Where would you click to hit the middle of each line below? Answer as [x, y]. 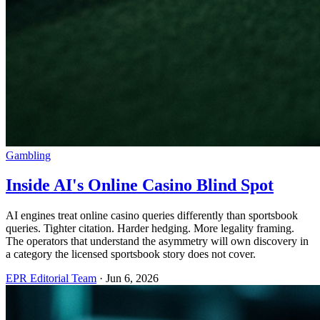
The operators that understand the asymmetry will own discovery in [157, 241]
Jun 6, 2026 [132, 279]
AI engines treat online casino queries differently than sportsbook [152, 216]
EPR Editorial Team [51, 279]
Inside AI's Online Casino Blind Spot [140, 185]
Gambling [28, 155]
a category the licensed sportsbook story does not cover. [131, 254]
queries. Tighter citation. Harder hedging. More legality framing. [150, 229]
